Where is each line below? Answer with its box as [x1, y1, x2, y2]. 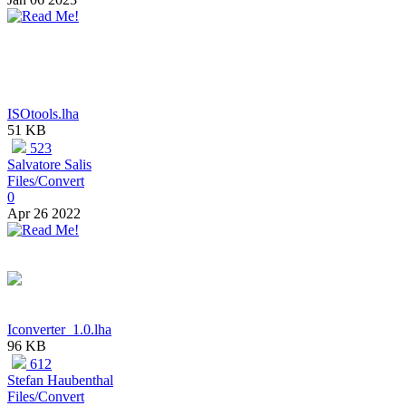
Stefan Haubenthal [7, 372, 113, 389]
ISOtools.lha [7, 106, 79, 122]
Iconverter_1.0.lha [7, 322, 111, 338]
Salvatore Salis [7, 157, 92, 173]
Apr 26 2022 [7, 206, 81, 222]
